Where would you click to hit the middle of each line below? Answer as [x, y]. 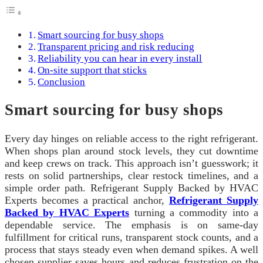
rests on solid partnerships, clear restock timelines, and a [131, 175]
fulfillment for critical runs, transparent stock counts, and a [131, 237]
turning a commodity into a [194, 212]
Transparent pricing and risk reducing [116, 47]
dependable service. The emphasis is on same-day [131, 225]
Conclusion [62, 82]
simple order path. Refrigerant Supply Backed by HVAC [131, 188]
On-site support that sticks [92, 70]
